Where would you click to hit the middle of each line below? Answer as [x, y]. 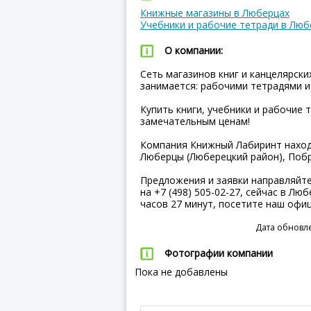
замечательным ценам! [195, 121]
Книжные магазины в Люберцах [215, 13]
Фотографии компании [219, 253]
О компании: [194, 50]
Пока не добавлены [177, 272]
